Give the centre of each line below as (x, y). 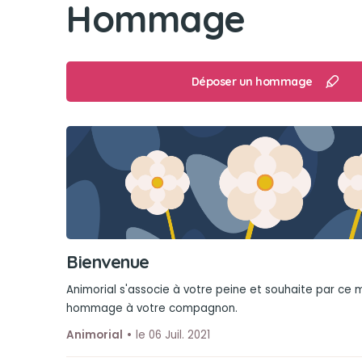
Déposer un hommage (252, 81)
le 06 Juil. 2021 (173, 335)
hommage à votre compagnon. (152, 308)
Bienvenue (108, 261)
